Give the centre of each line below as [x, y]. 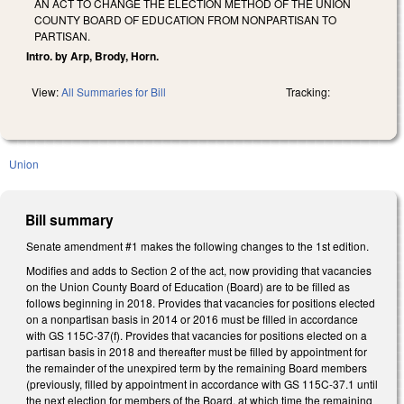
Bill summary [70, 219]
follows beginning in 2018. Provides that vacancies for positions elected [201, 303]
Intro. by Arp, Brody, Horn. [92, 55]
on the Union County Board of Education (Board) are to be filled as [188, 287]
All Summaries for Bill [114, 91]
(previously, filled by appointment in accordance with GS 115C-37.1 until [202, 384]
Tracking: [308, 91]
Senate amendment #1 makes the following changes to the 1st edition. [197, 245]
